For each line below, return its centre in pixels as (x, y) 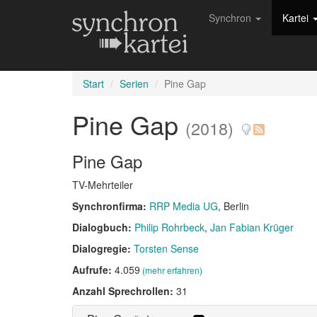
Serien (134, 83)
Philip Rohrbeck (169, 227)
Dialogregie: (103, 248)
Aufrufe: (93, 270)
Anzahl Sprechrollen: (124, 291)
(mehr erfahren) (172, 270)
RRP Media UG (184, 206)
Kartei (297, 18)
